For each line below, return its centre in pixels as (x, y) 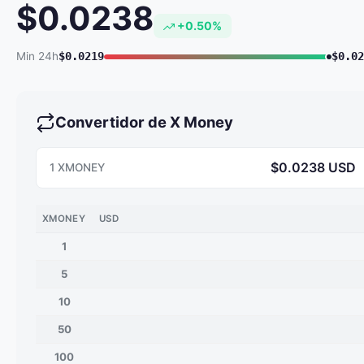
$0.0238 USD (313, 167)
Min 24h (37, 56)
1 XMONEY (77, 167)
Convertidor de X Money (144, 122)
